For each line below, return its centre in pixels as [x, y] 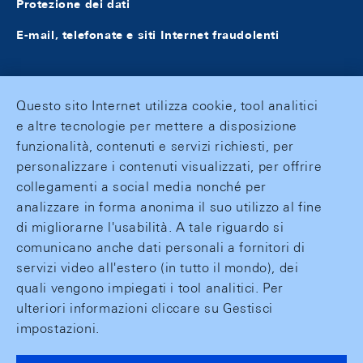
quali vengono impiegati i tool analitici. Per [150, 288]
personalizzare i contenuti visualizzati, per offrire [169, 167]
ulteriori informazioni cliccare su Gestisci [145, 308]
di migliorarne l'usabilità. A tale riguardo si [150, 227]
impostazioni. [58, 329]
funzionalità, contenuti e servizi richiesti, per [155, 146]
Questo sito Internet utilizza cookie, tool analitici [167, 106]
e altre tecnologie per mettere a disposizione [157, 126]
